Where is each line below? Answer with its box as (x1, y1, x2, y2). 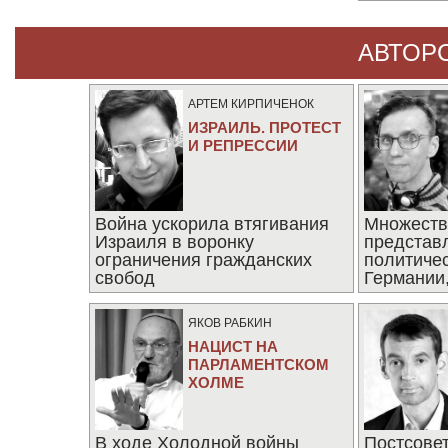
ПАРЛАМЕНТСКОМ (187, 356, 329, 373)
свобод (94, 268, 155, 288)
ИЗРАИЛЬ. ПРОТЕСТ (187, 119, 341, 136)
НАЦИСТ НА (187, 338, 278, 355)
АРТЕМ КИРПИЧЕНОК (187, 97, 314, 111)
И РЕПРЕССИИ (187, 137, 298, 154)
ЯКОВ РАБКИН (187, 316, 272, 330)
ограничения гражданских (94, 250, 312, 270)
